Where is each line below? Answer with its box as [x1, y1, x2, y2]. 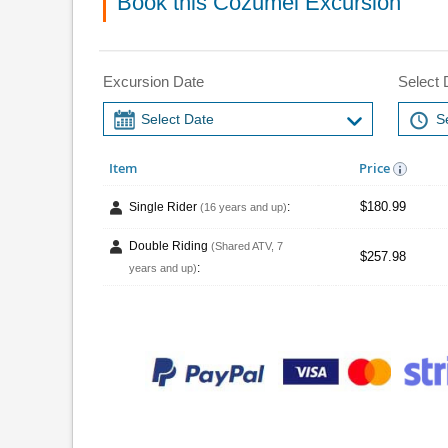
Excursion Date [103, 73, 204, 90]
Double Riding [129, 239, 211, 253]
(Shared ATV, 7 [211, 240, 283, 252]
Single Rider [129, 199, 200, 214]
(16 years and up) [200, 200, 287, 213]
